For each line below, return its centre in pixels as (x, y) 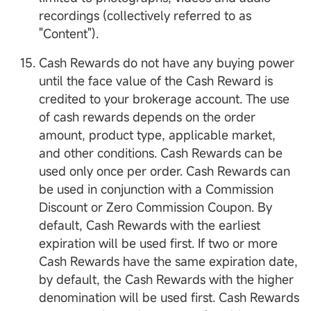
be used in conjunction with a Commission (156, 189)
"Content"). (69, 34)
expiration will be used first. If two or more (158, 243)
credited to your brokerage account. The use (164, 99)
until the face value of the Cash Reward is (156, 81)
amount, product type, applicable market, (157, 135)
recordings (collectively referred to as (145, 16)
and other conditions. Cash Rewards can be (161, 153)
